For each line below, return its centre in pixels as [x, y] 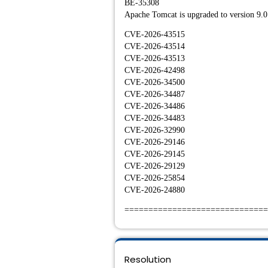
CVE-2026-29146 [155, 142]
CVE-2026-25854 [155, 178]
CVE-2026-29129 [155, 166]
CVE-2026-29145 [155, 154]
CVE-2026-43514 [155, 46]
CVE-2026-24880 [155, 190]
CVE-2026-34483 [155, 118]
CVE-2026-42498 [155, 70]
